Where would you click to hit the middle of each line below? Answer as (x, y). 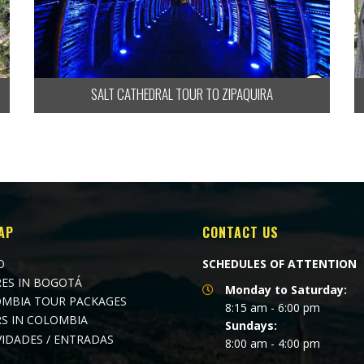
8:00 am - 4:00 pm (273, 343)
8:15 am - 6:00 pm (273, 307)
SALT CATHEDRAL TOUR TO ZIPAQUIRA (182, 93)
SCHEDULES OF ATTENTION (279, 263)
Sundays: (251, 325)
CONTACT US (240, 232)
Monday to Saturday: (286, 289)
